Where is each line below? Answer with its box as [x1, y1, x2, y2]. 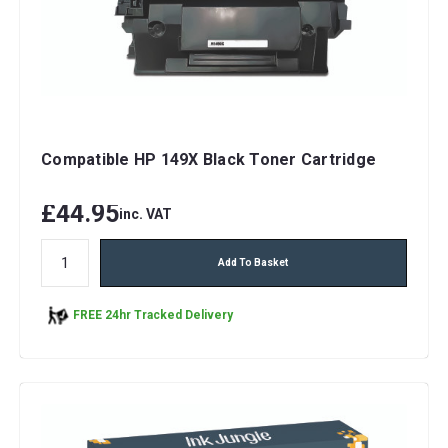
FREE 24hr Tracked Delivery [73, 308, 233, 323]
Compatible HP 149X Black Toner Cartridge [41, 149, 376, 169]
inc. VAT [119, 205, 172, 222]
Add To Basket [218, 256, 289, 268]
